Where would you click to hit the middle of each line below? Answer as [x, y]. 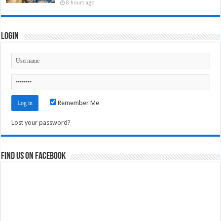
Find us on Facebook [34, 156]
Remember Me [78, 103]
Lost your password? [41, 122]
